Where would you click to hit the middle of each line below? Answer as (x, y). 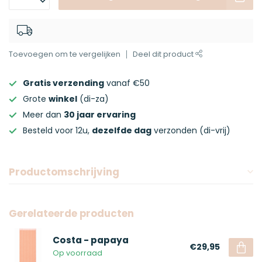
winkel (63, 99)
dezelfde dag (122, 130)
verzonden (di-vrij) (191, 130)
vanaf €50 (127, 83)
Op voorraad (77, 253)
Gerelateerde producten (71, 213)
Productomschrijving (64, 172)
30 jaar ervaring (100, 115)
